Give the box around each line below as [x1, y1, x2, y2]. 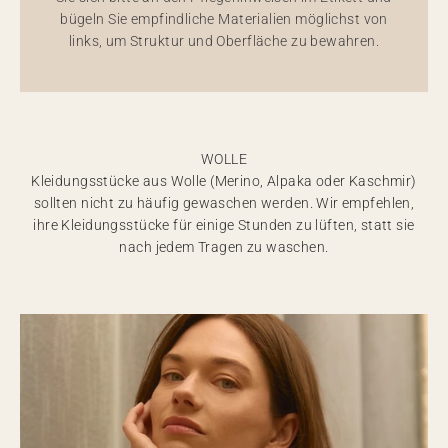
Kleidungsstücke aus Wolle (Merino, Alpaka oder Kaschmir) [31, 173, 417, 189]
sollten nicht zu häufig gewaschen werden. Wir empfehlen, [33, 195, 415, 211]
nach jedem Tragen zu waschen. [119, 239, 329, 255]
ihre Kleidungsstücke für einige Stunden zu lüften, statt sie [33, 217, 415, 233]
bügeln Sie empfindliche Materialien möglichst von [60, 11, 388, 27]
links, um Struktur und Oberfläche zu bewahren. [68, 33, 380, 49]
